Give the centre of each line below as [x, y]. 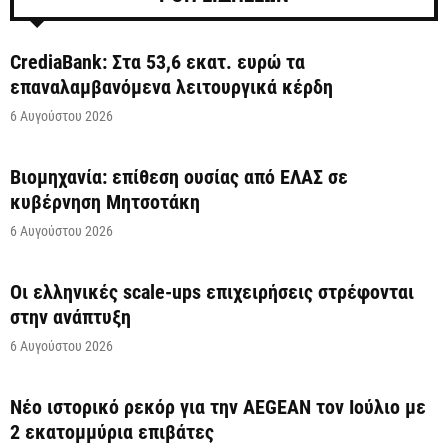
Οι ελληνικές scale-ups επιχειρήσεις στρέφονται [212, 291]
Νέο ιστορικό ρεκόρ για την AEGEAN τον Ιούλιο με [218, 406]
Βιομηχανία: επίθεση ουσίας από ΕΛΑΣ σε [179, 176]
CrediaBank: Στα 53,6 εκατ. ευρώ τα [157, 61]
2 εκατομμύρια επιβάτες [112, 431]
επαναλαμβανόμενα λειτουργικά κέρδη [171, 86]
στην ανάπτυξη [70, 316]
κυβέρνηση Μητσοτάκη [105, 201]
